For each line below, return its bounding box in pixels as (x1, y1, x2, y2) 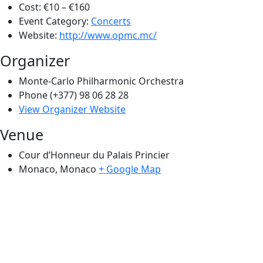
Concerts (91, 14, 131, 28)
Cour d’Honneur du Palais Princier (19, 148, 170, 161)
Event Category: (19, 14, 89, 28)
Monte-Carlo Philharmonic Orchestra (19, 74, 184, 87)
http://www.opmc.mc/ (59, 28, 157, 42)
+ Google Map (99, 162, 161, 176)
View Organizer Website (19, 102, 126, 116)
